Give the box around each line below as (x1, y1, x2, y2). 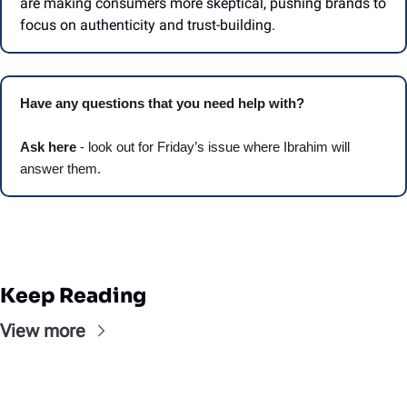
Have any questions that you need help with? (20, 94, 308, 111)
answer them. (20, 160, 101, 176)
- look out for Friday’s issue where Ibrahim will (76, 138, 350, 154)
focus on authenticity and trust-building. (20, 15, 279, 34)
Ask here (20, 138, 76, 154)
